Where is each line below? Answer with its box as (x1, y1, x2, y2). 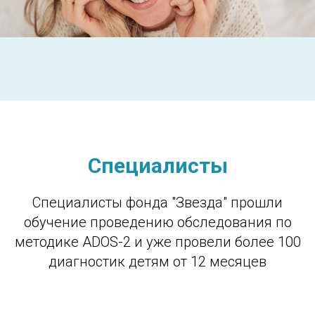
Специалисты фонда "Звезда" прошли (32, 194, 283, 212)
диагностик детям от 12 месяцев (49, 253, 266, 271)
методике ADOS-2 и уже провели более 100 (14, 233, 301, 251)
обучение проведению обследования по (23, 214, 292, 231)
